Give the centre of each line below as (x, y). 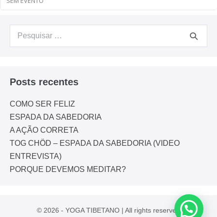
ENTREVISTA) (36, 156)
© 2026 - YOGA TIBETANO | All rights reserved (108, 210)
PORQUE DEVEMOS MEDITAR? (68, 170)
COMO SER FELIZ (42, 104)
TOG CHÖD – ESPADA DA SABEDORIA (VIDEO (95, 143)
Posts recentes (44, 82)
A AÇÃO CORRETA (44, 130)
